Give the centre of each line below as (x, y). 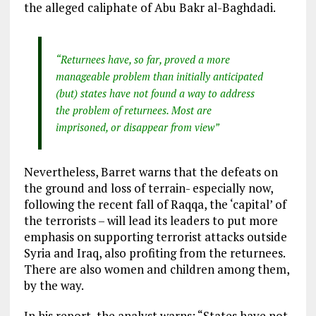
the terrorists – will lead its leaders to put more (151, 220)
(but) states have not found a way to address (155, 93)
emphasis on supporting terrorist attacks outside (155, 236)
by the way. (54, 285)
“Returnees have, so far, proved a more (142, 59)
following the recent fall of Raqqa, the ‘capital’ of (155, 204)
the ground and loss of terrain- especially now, (148, 188)
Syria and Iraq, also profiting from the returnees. (154, 253)
